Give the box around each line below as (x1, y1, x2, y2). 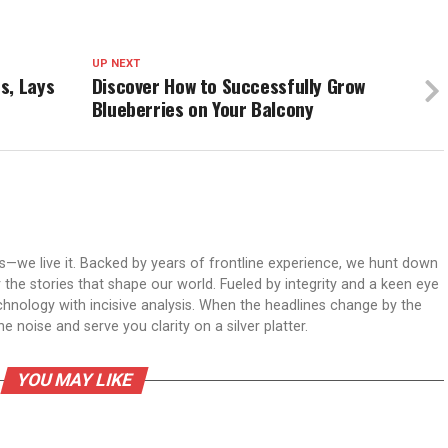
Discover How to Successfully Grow (91, 71, 366, 101)
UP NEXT (91, 57, 140, 71)
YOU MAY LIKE (13, 370, 135, 391)
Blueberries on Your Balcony (91, 94, 314, 124)
